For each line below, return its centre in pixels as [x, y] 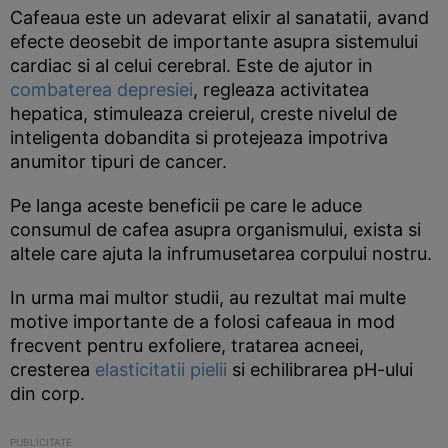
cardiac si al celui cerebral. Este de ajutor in [191, 65]
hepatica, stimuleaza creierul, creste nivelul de [203, 113]
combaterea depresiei [101, 89]
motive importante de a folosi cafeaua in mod [202, 321]
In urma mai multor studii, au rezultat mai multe [208, 297]
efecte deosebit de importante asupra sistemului [214, 41]
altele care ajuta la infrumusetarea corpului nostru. [221, 253]
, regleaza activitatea [281, 89]
